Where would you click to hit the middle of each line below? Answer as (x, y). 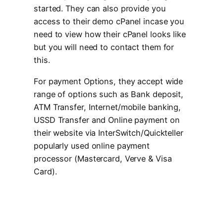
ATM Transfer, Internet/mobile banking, (108, 107)
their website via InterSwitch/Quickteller (109, 133)
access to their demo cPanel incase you (109, 22)
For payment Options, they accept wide (109, 81)
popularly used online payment (92, 145)
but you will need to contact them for (104, 47)
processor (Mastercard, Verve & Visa (103, 158)
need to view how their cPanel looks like (110, 34)
